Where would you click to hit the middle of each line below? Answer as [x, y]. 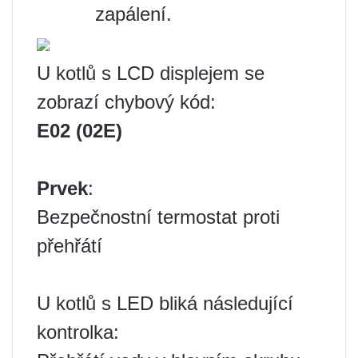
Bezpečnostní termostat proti [158, 217]
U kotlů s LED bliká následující [165, 303]
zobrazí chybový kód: [126, 102]
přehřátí [70, 246]
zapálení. [133, 14]
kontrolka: [78, 332]
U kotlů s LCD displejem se [151, 73]
